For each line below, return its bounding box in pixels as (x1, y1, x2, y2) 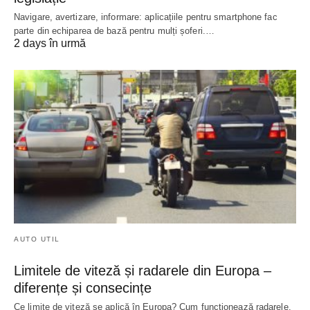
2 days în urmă (14, 37, 86, 50)
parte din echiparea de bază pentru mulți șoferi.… (14, 26, 215, 37)
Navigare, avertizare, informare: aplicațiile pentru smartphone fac (14, 12, 277, 23)
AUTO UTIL (14, 235, 60, 243)
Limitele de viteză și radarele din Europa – (14, 263, 271, 278)
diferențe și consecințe (14, 280, 152, 295)
